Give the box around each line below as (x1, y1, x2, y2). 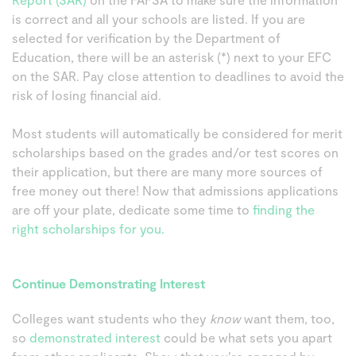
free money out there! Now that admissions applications (12, 183, 339, 198)
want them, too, (241, 311, 335, 326)
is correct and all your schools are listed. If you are (12, 11, 305, 26)
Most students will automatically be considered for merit (12, 126, 342, 141)
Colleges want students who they (12, 311, 210, 326)
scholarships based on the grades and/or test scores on (12, 145, 339, 160)
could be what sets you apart (161, 330, 332, 345)
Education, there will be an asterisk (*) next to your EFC (12, 49, 331, 64)
